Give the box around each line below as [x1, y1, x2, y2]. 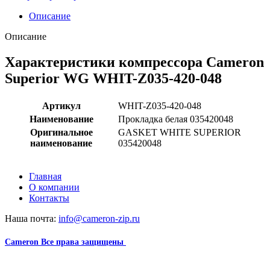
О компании [29, 181, 80, 192]
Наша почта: [5, 213, 58, 224]
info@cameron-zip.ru [58, 213, 140, 224]
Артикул [42, 100, 81, 111]
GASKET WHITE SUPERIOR [118, 127, 241, 137]
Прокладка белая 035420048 [118, 113, 233, 124]
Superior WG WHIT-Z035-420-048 [5, 70, 222, 86]
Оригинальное [30, 127, 93, 137]
